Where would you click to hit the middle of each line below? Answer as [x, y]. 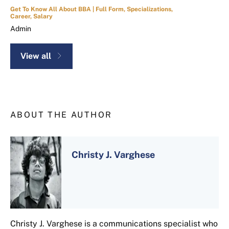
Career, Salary [31, 16]
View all [36, 56]
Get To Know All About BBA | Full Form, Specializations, [91, 9]
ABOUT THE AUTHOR [61, 114]
